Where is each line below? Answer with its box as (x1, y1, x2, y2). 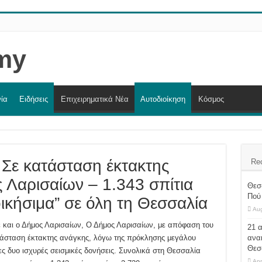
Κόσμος (198, 95, 224, 104)
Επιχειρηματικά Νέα (60, 95, 129, 104)
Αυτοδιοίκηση (140, 95, 185, 104)
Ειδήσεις (19, 95, 48, 104)
